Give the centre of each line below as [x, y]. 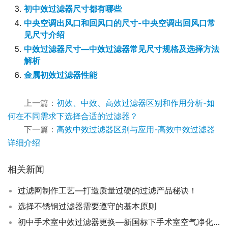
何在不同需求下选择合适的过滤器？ [73, 116]
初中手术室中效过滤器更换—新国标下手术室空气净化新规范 [217, 222]
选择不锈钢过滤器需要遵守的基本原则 [87, 206]
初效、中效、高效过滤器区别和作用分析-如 [136, 103]
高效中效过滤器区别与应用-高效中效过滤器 [136, 129]
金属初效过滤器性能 [61, 75]
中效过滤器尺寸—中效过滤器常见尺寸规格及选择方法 [122, 49]
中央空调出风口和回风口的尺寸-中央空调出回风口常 [120, 23]
